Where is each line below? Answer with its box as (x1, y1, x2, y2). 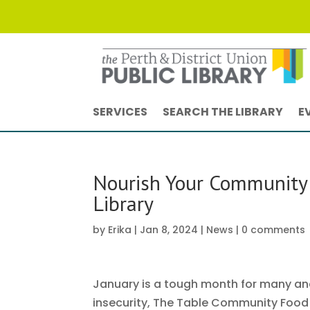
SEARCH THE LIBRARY (163, 104, 284, 120)
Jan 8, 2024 (140, 223, 199, 237)
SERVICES (93, 104, 148, 120)
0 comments (241, 223, 306, 237)
